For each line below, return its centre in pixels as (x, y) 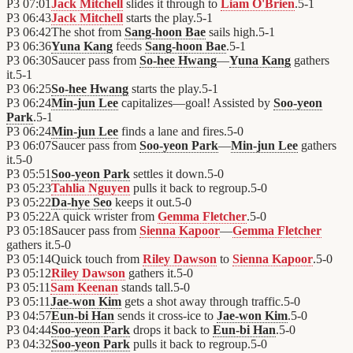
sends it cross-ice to (165, 316)
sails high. (232, 32)
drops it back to (171, 330)
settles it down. (169, 174)
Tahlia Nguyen (91, 188)
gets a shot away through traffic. (203, 302)
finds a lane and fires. (173, 132)
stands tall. (146, 288)
